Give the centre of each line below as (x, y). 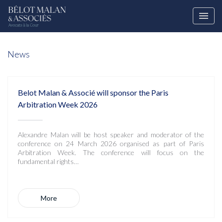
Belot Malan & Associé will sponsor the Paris (93, 92)
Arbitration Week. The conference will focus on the (111, 152)
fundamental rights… (48, 161)
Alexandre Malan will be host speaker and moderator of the (111, 135)
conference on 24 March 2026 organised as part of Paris (111, 143)
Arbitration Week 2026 (58, 104)
